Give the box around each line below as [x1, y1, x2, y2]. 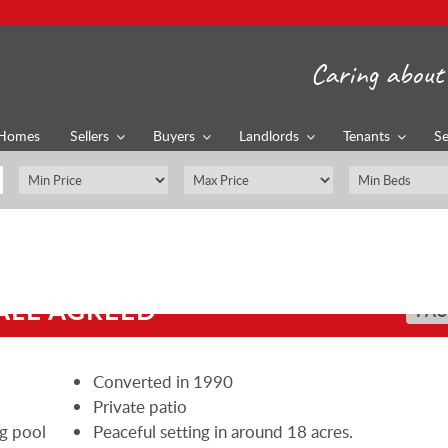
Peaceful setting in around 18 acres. [93, 419, 354, 443]
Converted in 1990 [93, 369, 234, 393]
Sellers [70, 126, 109, 145]
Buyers [153, 126, 195, 145]
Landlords [239, 126, 299, 145]
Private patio [93, 394, 188, 418]
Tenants [343, 126, 390, 145]
